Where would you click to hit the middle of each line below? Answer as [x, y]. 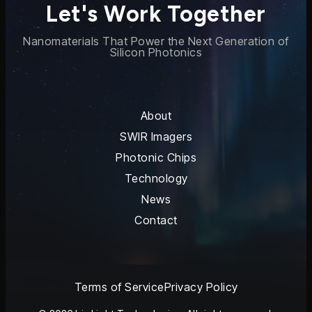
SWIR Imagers [156, 136]
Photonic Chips [156, 157]
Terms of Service [119, 287]
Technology [156, 178]
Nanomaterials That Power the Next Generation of [156, 41]
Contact [156, 220]
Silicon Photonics [156, 52]
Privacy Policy [201, 287]
